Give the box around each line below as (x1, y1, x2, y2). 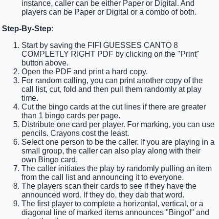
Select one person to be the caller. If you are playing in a (22, 138, 215, 147)
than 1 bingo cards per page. (22, 111, 121, 120)
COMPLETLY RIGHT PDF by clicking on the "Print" (22, 50, 200, 59)
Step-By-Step (2, 24, 52, 33)
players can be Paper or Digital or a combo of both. (22, 8, 197, 17)
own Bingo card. (22, 155, 78, 164)
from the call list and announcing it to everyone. (22, 173, 184, 182)
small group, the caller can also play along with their (22, 147, 201, 155)
